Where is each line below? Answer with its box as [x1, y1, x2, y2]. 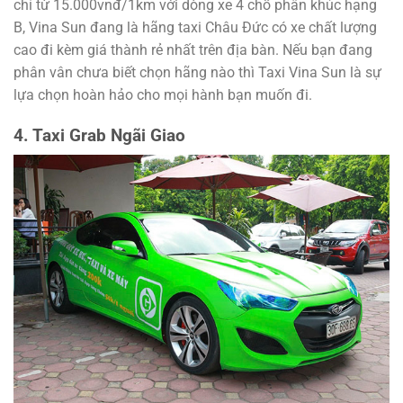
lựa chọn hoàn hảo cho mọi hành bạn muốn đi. [13, 86, 312, 104]
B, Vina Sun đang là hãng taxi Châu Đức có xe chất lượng [13, 19, 377, 37]
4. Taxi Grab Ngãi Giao [13, 124, 185, 146]
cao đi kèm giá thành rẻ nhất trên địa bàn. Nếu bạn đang [13, 41, 372, 59]
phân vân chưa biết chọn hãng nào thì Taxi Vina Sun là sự [13, 64, 381, 82]
